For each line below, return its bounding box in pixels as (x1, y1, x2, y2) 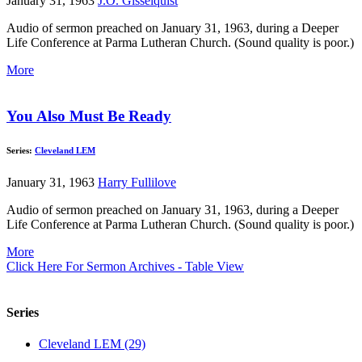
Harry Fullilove (98, 175, 176, 189)
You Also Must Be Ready (6, 107, 171, 124)
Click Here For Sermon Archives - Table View (6, 259, 244, 273)
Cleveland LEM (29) (39, 337, 145, 351)
